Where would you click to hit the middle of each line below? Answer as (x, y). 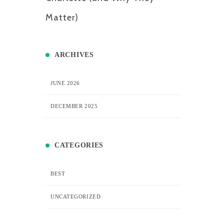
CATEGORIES (79, 145)
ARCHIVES (74, 54)
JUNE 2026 (65, 83)
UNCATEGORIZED (76, 196)
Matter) (62, 18)
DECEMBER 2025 (74, 106)
